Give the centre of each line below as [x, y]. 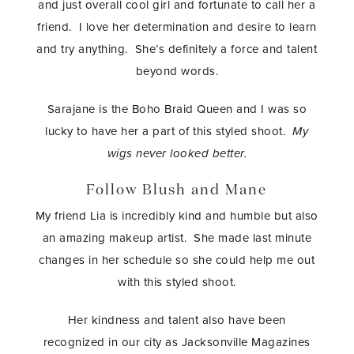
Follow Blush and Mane [177, 190]
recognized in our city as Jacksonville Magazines [177, 343]
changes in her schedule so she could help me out [177, 260]
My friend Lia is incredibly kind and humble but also [177, 216]
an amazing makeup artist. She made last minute [177, 238]
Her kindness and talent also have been [177, 320]
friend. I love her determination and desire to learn [177, 26]
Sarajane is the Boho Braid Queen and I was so [177, 109]
